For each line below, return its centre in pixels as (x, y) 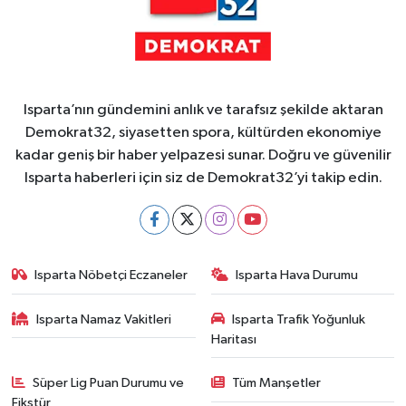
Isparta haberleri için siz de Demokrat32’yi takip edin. (203, 178)
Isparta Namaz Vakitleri (104, 319)
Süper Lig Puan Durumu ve (109, 383)
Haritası (233, 339)
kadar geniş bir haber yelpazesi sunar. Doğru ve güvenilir (203, 155)
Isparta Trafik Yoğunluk (299, 319)
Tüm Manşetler (276, 383)
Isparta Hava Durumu (297, 275)
